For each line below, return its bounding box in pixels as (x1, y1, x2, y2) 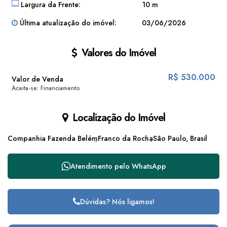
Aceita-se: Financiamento (12, 84, 80, 93)
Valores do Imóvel (79, 46, 156, 60)
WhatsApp (131, 161, 166, 171)
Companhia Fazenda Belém (8, 133, 98, 143)
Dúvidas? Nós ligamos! (80, 197, 155, 207)
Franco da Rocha (98, 133, 153, 143)
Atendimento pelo (70, 161, 132, 171)
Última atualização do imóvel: (18, 18, 117, 28)
